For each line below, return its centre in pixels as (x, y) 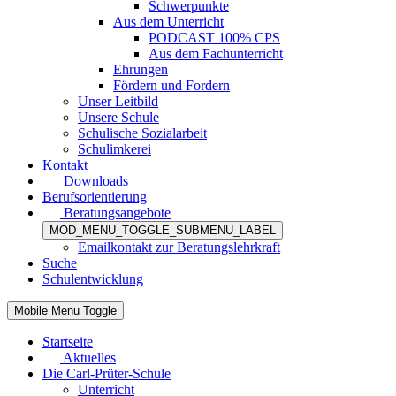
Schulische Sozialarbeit (142, 133)
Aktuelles (89, 357)
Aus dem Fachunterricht (216, 53)
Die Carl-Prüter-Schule (107, 373)
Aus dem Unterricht (168, 21)
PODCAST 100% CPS (214, 37)
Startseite (68, 341)
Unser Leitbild (118, 101)
